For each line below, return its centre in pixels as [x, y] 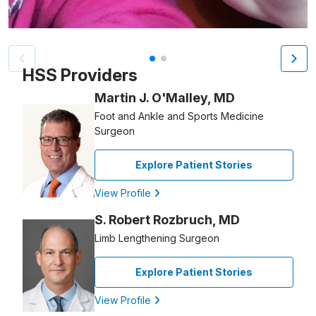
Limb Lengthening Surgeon [157, 238]
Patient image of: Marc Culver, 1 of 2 [99, 54]
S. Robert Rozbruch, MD [167, 220]
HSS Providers [80, 75]
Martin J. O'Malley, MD [165, 98]
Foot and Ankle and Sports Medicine [179, 116]
